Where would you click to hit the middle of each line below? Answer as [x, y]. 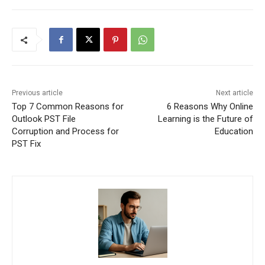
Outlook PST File [44, 119]
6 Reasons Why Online [210, 107]
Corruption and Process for [65, 132]
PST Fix [26, 144]
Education [234, 132]
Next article [234, 93]
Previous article [37, 93]
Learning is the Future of [205, 119]
